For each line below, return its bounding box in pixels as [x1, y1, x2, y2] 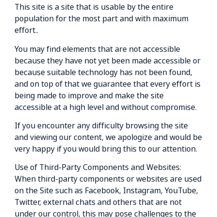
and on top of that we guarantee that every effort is [15, 78, 201, 89]
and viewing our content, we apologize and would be [15, 132, 202, 143]
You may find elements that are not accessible [15, 43, 180, 54]
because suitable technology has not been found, [15, 66, 192, 77]
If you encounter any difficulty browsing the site [15, 120, 188, 131]
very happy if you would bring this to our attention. [15, 143, 197, 155]
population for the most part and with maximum [15, 13, 188, 24]
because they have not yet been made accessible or [15, 55, 201, 66]
